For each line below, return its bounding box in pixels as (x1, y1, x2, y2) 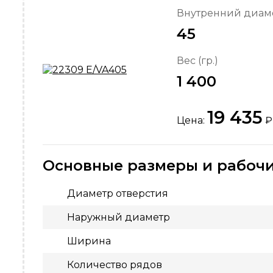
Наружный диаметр (67, 211, 170, 223)
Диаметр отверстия (67, 188, 168, 199)
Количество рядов (67, 259, 162, 271)
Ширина (67, 235, 111, 247)
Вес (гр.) (177, 55, 218, 66)
